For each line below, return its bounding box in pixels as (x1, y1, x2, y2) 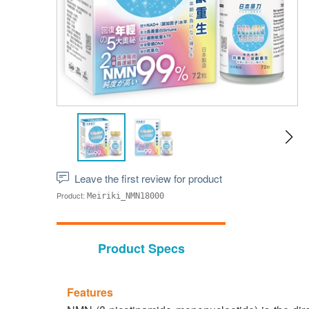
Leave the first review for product (74, 171, 222, 186)
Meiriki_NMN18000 (87, 191, 164, 201)
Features (67, 284, 113, 300)
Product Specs (97, 239, 185, 257)
